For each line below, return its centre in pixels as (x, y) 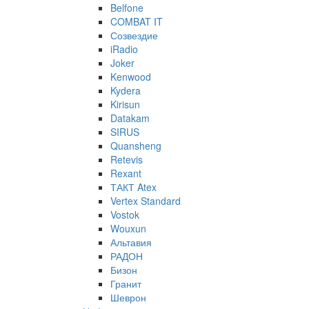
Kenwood (131, 77)
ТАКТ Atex (133, 187)
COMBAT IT (137, 22)
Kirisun (125, 104)
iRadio (124, 49)
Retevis (127, 160)
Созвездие (134, 36)
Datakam (130, 118)
